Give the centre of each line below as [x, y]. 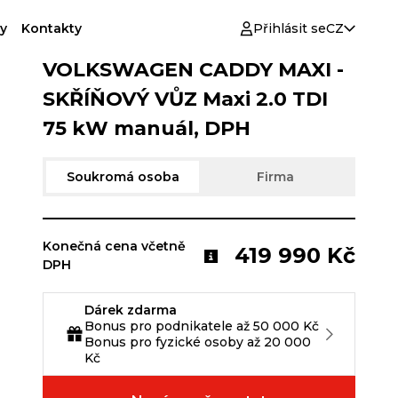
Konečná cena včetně [114, 247]
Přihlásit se [290, 28]
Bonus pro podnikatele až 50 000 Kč [202, 326]
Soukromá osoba [123, 176]
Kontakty [52, 28]
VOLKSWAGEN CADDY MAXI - [193, 70]
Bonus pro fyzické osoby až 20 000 [198, 342]
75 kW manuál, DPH [147, 129]
